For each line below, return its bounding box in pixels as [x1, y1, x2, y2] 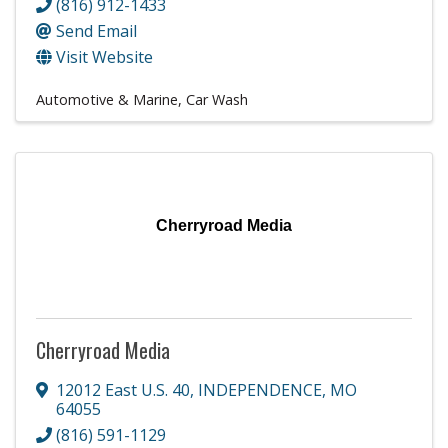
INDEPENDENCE [198, 378, 322, 401]
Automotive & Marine [36, 89, 178, 109]
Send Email [56, 19, 137, 42]
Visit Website [56, 45, 153, 68]
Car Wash [186, 89, 248, 109]
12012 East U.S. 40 [56, 378, 190, 401]
